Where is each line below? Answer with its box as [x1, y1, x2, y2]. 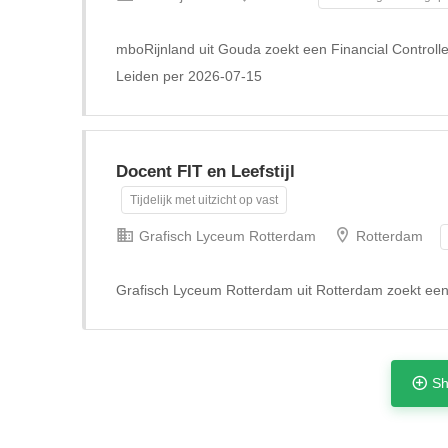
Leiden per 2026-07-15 [116, 68, 262, 84]
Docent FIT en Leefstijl [116, 162, 295, 181]
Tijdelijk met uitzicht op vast [130, 193, 278, 207]
